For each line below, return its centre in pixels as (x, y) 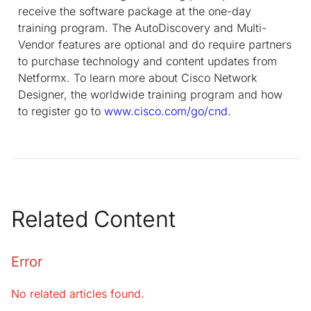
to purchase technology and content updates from (148, 61)
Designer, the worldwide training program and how (150, 94)
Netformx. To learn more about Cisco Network (137, 77)
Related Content (93, 219)
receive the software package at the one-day (135, 11)
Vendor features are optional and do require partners (155, 44)
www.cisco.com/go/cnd (166, 111)
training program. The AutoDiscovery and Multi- (142, 27)
